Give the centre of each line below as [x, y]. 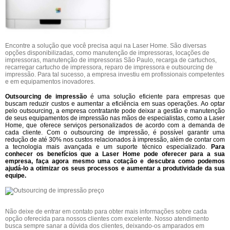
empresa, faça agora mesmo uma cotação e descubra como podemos [115, 161]
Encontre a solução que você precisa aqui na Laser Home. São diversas [106, 45]
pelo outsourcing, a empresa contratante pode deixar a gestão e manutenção [115, 111]
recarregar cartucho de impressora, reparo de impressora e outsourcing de [109, 67]
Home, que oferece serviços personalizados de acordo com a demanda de [115, 125]
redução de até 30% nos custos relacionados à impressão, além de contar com [115, 139]
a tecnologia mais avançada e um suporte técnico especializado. [108, 147]
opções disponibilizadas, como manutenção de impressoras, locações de [107, 53]
